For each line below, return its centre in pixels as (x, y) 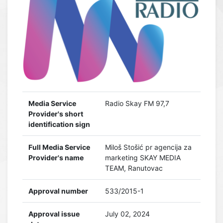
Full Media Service (59, 147)
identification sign (59, 124)
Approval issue (54, 214)
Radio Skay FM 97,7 (137, 104)
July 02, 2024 (127, 214)
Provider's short (56, 114)
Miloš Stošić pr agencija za (148, 147)
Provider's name (56, 158)
